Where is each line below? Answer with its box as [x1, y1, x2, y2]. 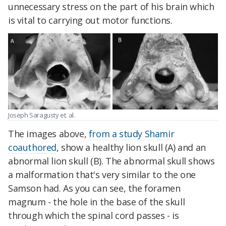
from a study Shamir [88, 127, 175, 140]
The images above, [8, 127, 89, 140]
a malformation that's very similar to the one [8, 168, 196, 181]
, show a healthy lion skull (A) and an [56, 141, 206, 153]
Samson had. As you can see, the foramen [8, 182, 181, 194]
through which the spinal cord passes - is [8, 209, 179, 221]
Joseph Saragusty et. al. [8, 110, 75, 120]
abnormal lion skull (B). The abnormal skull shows [8, 154, 215, 167]
